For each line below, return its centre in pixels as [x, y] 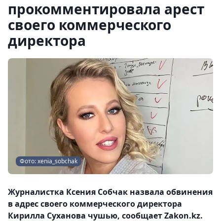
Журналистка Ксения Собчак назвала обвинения [110, 192]
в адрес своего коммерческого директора [95, 203]
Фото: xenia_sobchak [49, 161]
